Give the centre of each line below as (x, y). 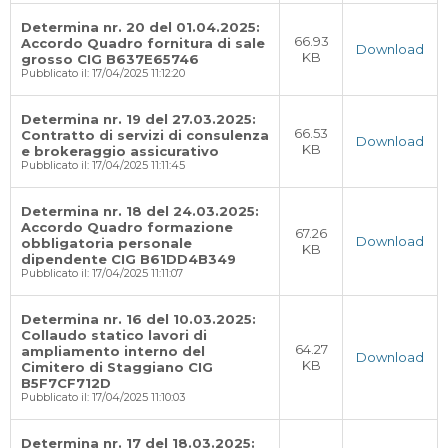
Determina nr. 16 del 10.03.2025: (138, 319)
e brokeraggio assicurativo (120, 151)
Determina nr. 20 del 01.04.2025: (140, 27)
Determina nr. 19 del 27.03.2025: (138, 119)
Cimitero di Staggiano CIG (117, 367)
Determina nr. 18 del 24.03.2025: (140, 211)
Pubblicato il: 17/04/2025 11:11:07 (102, 273)
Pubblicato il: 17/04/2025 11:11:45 (103, 165)
